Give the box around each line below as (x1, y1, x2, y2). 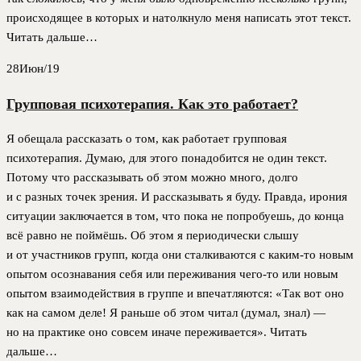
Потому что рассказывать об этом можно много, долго (6, 171, 298, 185)
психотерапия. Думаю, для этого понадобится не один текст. (6, 151, 327, 165)
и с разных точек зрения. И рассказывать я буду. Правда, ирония (6, 190, 347, 204)
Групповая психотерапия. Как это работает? (6, 95, 298, 112)
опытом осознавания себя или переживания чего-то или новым (6, 268, 338, 281)
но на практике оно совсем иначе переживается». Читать (6, 326, 307, 339)
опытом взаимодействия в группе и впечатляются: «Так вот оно (6, 287, 344, 301)
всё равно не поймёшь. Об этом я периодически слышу (6, 229, 299, 243)
